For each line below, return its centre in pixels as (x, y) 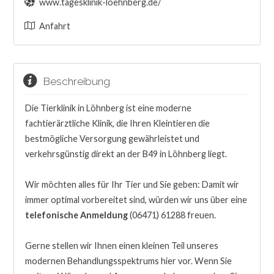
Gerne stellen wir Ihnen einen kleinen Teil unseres (121, 246)
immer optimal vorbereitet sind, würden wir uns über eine (136, 200)
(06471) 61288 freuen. (172, 215)
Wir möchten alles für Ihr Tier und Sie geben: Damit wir (132, 185)
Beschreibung (72, 81)
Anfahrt (54, 26)
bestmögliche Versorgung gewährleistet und (112, 139)
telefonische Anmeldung (76, 215)
